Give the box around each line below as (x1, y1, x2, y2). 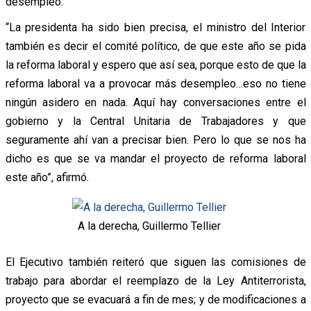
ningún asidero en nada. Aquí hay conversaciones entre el (5, 95, 306, 109)
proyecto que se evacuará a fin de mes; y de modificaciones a (5, 293, 306, 307)
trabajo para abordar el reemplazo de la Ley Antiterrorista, (5, 274, 306, 288)
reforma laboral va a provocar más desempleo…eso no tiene (5, 76, 306, 90)
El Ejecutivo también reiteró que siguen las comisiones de (5, 255, 306, 269)
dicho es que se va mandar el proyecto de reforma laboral (5, 151, 306, 165)
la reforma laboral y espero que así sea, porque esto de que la (5, 58, 306, 72)
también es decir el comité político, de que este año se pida (5, 39, 306, 53)
